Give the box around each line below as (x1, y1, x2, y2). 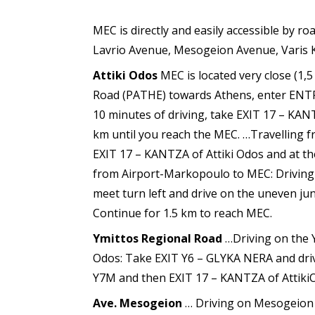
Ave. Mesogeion (93, 295, 182, 311)
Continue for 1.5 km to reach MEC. (93, 205, 272, 221)
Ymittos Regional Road (93, 231, 222, 247)
